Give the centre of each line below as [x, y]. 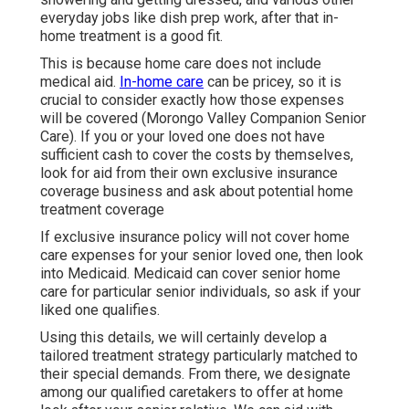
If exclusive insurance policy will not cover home [195, 236]
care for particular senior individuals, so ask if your [200, 291]
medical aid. [80, 81]
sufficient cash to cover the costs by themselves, [197, 154]
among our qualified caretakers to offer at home [192, 392]
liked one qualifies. [100, 309]
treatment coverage [102, 209]
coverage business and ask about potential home [197, 191]
